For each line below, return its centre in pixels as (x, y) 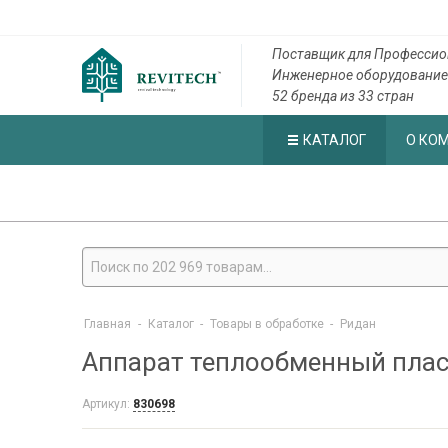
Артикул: (107, 404)
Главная (107, 324)
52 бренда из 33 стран (342, 96)
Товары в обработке (267, 324)
